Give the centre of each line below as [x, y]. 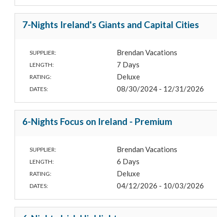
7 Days [128, 65]
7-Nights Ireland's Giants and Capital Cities [111, 25]
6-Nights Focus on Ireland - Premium [97, 122]
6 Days [128, 162]
